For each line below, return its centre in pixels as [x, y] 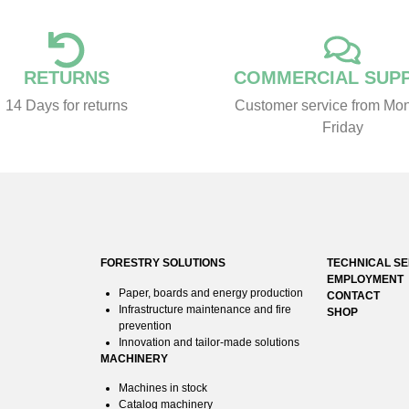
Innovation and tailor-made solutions [209, 342]
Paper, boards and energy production [210, 293]
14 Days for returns [66, 106]
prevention [145, 325]
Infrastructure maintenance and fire [204, 309]
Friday [342, 128]
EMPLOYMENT [366, 280]
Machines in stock [163, 388]
